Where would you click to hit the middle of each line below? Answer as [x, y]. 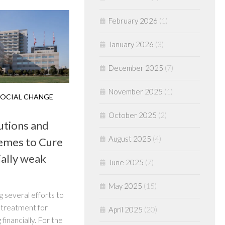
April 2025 [126, 209]
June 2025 [126, 162]
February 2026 [133, 21]
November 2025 [136, 91]
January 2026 [131, 44]
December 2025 [136, 68]
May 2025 [125, 186]
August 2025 [130, 139]
